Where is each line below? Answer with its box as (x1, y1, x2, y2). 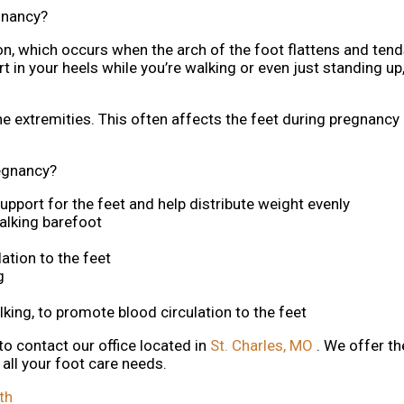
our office (72, 336, 136, 355)
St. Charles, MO (210, 336, 313, 355)
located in (136, 336, 210, 355)
